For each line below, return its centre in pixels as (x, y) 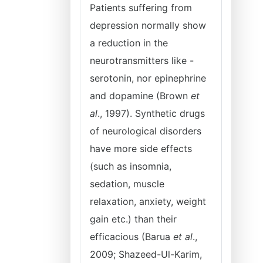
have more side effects (141, 149)
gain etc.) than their (133, 219)
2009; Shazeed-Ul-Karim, (146, 254)
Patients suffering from (141, 8)
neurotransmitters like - (142, 60)
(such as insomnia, (131, 166)
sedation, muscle (127, 184)
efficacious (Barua (131, 237)
